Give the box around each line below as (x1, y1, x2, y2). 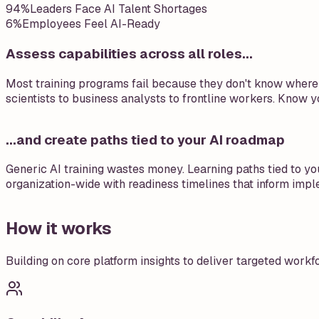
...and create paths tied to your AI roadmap (6, 130, 285, 149)
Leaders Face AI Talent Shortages (30, 1, 207, 17)
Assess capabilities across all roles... (6, 45, 253, 63)
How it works (6, 217, 112, 240)
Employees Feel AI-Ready (22, 16, 160, 32)
